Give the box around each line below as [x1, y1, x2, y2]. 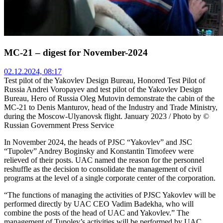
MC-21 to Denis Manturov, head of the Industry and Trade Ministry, [4, 103, 218, 112]
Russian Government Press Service [4, 121, 114, 130]
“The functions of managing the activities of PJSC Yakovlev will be [4, 191, 216, 200]
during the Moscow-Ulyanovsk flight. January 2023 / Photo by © [4, 112, 209, 121]
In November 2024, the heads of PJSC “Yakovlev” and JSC [4, 138, 192, 147]
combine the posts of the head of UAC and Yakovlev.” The [4, 209, 189, 218]
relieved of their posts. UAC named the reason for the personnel [4, 156, 204, 165]
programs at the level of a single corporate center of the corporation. [4, 174, 216, 183]
